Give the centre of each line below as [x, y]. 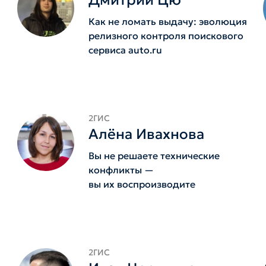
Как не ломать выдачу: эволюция [168, 21]
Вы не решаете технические [154, 156]
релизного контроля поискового [166, 36]
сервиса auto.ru [126, 50]
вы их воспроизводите [142, 184]
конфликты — [121, 170]
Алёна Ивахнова [147, 134]
